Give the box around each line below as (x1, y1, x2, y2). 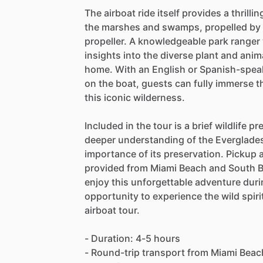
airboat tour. (85, 204, 140, 217)
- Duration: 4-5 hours (85, 232, 180, 245)
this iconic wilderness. (85, 92, 185, 104)
